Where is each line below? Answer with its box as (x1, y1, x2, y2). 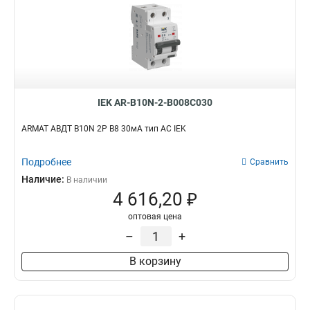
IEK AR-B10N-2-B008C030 (98, 97, 212, 108)
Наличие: (21, 174, 66, 185)
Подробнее (21, 156, 71, 167)
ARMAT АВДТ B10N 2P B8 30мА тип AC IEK (21, 124, 186, 134)
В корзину (129, 255, 181, 268)
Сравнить (250, 157, 289, 167)
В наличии (66, 175, 107, 185)
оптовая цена (128, 212, 182, 221)
